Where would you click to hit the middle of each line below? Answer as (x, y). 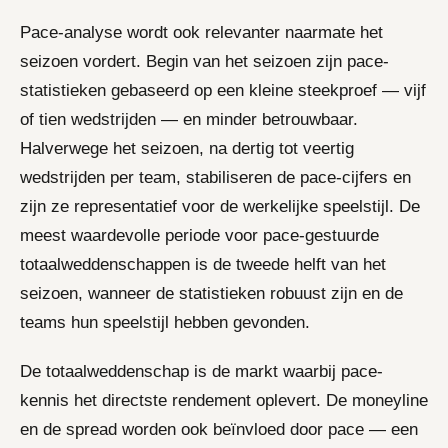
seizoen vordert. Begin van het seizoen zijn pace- (204, 61)
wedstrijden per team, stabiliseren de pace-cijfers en (215, 177)
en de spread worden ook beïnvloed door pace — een (219, 429)
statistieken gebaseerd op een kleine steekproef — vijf (223, 90)
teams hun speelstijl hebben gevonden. (165, 322)
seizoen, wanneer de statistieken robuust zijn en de (211, 293)
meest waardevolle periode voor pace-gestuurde (199, 235)
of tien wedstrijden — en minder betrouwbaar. (189, 119)
